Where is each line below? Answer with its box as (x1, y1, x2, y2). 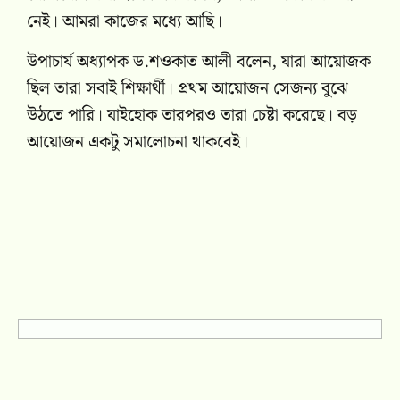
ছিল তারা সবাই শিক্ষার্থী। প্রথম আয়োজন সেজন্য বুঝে (27, 74, 348, 103)
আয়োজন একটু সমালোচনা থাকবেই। (27, 128, 248, 156)
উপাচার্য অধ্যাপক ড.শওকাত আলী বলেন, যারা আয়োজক (27, 47, 371, 76)
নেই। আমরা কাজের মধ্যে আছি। (27, 8, 222, 37)
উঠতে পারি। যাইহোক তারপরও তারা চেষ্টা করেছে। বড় (27, 101, 357, 129)
